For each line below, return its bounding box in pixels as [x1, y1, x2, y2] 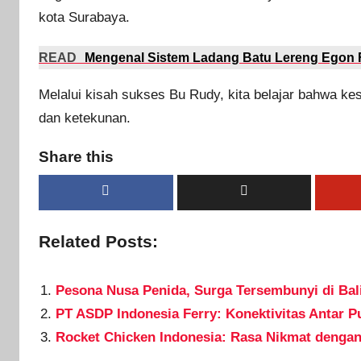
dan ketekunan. [39, 110, 131, 126]
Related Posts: [39, 232, 158, 252]
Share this [39, 148, 114, 166]
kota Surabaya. [39, 9, 130, 25]
